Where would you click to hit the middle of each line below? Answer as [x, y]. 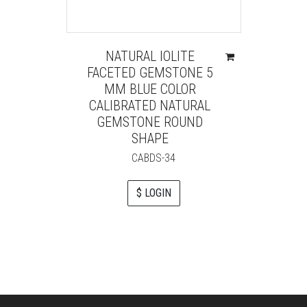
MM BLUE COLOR [150, 89]
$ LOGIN [153, 193]
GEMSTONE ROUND [150, 122]
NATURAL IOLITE [150, 57]
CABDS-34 [153, 158]
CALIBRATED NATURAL [150, 106]
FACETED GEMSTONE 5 [150, 73]
